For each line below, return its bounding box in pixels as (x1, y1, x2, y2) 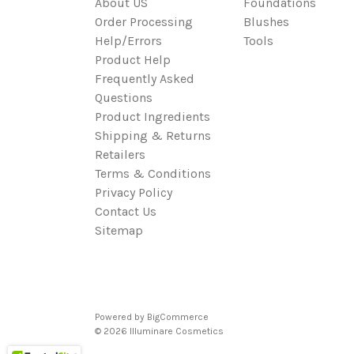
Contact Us (95, 204, 156, 219)
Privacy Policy (95, 185, 172, 200)
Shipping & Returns (95, 128, 211, 143)
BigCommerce (147, 311, 209, 322)
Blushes (243, 14, 289, 29)
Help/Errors (95, 33, 162, 48)
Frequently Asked (95, 71, 194, 86)
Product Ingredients (95, 109, 210, 124)
